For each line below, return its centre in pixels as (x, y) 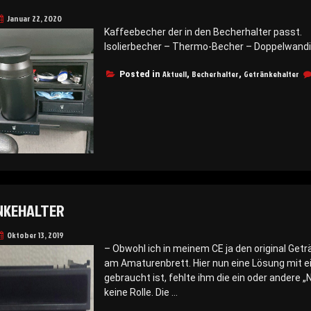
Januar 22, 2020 (34, 18)
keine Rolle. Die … (141, 292)
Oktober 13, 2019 (35, 235)
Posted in (141, 74)
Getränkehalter (271, 74)
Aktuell (174, 74)
